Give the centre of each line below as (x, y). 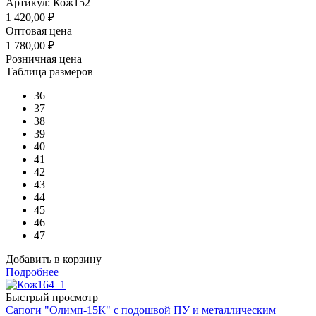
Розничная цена (44, 59)
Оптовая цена (39, 30)
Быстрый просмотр (52, 297)
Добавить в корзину (54, 259)
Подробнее (32, 272)
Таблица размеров (49, 71)
